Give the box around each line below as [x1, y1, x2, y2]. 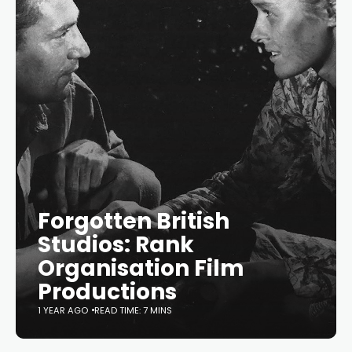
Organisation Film [38, 252, 244, 284]
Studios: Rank [38, 229, 194, 260]
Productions [38, 276, 177, 307]
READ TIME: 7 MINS [94, 303, 172, 317]
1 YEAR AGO [38, 303, 88, 317]
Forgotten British [38, 205, 229, 236]
